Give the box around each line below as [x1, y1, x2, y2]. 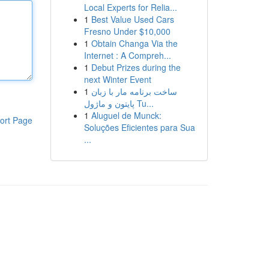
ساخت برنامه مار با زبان [91, 85, 177, 97]
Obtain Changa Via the [91, 37, 178, 49]
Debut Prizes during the [91, 61, 181, 73]
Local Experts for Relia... [83, 1, 177, 13]
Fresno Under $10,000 [83, 25, 171, 37]
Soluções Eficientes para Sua [83, 121, 195, 133]
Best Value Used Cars [91, 13, 174, 25]
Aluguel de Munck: [91, 109, 162, 121]
